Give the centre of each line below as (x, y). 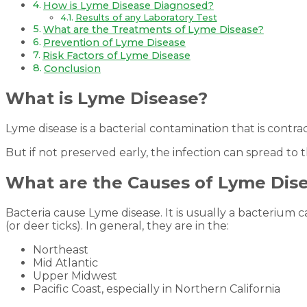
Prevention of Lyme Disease (114, 43)
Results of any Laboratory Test (146, 17)
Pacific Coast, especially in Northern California (157, 288)
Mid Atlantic (65, 262)
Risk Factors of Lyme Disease (116, 56)
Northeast (61, 249)
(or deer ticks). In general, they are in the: (117, 225)
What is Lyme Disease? (107, 98)
